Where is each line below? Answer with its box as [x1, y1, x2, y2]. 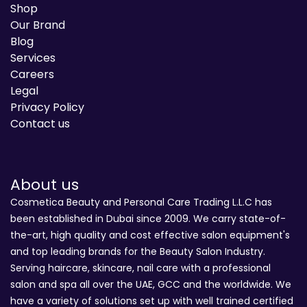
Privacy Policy [10, 99, 84, 116]
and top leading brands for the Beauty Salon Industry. [10, 245, 265, 259]
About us [10, 174, 79, 196]
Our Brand [10, 17, 65, 34]
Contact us [10, 116, 70, 132]
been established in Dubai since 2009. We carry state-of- [10, 212, 286, 226]
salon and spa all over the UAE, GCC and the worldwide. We [10, 278, 291, 292]
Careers [10, 66, 54, 83]
